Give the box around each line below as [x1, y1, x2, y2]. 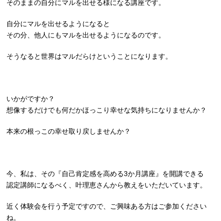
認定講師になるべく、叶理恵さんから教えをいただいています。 [6, 181, 207, 189]
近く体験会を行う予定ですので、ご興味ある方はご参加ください [6, 202, 207, 210]
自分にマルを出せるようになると [6, 20, 110, 28]
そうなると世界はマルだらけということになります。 [6, 52, 173, 60]
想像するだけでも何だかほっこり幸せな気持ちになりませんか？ [6, 106, 207, 114]
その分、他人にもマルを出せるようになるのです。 [6, 31, 166, 39]
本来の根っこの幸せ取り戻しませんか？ [6, 127, 131, 135]
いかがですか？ [6, 95, 55, 103]
